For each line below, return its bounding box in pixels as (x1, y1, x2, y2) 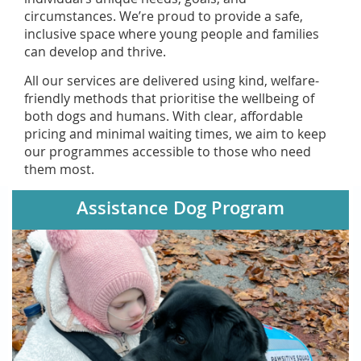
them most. (24, 160, 94, 178)
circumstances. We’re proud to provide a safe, (24, 7, 303, 25)
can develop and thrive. (24, 43, 166, 60)
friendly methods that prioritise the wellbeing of (24, 89, 314, 107)
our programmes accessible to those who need (24, 143, 311, 160)
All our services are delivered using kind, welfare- (24, 72, 319, 89)
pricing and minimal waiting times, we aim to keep (24, 125, 326, 143)
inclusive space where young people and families (24, 25, 319, 43)
